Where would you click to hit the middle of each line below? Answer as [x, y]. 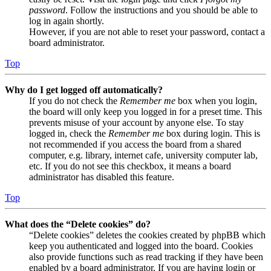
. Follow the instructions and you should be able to [162, 10]
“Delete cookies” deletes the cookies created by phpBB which [147, 235]
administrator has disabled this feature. [102, 177]
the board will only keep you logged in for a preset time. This [145, 112]
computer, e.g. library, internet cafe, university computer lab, [143, 155]
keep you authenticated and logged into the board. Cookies [141, 246]
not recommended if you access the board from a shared [135, 145]
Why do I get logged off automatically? [84, 90]
